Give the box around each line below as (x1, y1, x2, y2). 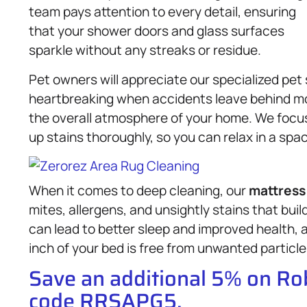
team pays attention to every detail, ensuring (29, 3, 296, 21)
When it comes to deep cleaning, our (29, 181, 249, 199)
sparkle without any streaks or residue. (29, 41, 261, 60)
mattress (249, 181, 306, 199)
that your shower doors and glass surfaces (29, 22, 284, 40)
